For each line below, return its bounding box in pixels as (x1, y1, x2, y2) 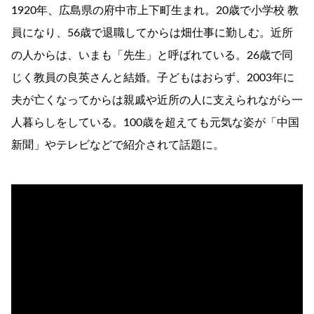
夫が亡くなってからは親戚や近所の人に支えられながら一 (11, 94, 303, 106)
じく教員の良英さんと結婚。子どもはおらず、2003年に (11, 71, 294, 83)
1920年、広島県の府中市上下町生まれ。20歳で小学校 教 (11, 4, 299, 16)
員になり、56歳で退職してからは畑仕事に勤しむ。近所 (11, 27, 293, 39)
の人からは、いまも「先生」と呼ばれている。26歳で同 (11, 49, 293, 61)
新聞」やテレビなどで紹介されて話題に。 (11, 139, 224, 151)
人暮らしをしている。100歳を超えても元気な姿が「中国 (11, 116, 299, 128)
